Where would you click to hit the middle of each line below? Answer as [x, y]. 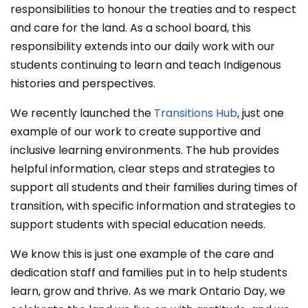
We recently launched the [82, 113]
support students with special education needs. [138, 224]
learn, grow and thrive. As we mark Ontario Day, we [148, 291]
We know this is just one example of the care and [142, 254]
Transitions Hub [196, 113]
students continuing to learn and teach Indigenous [146, 65]
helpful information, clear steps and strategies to [143, 169]
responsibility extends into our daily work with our [143, 46]
